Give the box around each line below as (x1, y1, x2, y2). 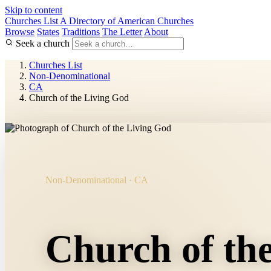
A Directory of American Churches (60, 16, 194, 26)
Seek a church (16, 38, 70, 48)
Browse (5, 27, 34, 37)
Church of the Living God (29, 93, 129, 103)
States (37, 27, 59, 37)
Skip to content (5, 5, 62, 15)
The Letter (102, 27, 142, 37)
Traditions (62, 27, 100, 37)
